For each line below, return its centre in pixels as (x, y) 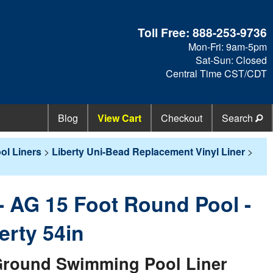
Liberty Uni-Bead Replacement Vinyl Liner (148, 152)
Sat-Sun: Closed (232, 60)
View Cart (119, 118)
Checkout (182, 118)
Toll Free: (165, 32)
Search (239, 118)
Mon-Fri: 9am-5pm (228, 46)
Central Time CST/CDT (217, 73)
